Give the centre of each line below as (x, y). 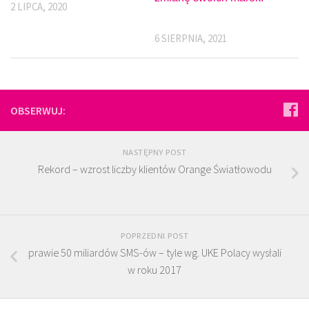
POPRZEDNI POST (154, 236)
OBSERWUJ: (38, 110)
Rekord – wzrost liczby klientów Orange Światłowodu (154, 169)
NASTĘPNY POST (154, 151)
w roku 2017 (154, 270)
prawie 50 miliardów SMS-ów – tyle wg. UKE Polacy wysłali (154, 253)
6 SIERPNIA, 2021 (191, 39)
